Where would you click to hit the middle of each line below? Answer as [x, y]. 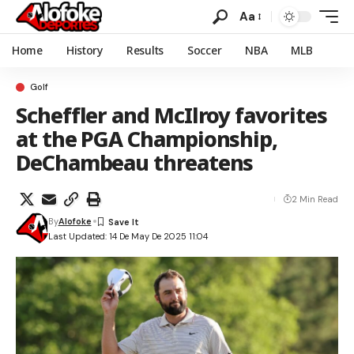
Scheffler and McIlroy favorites [171, 115]
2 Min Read [315, 199]
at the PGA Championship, [147, 139]
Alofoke [75, 221]
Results [145, 50]
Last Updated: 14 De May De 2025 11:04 [128, 236]
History [84, 50]
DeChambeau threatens [135, 162]
